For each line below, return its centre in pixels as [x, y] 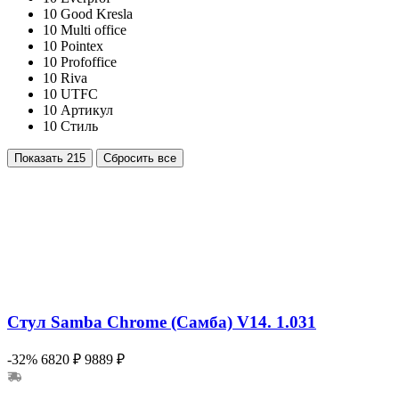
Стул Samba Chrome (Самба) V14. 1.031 [162, 322]
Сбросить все [140, 159]
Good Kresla [97, 14]
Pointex [82, 46]
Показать [41, 159]
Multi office [94, 30]
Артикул [87, 110]
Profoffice [89, 62]
